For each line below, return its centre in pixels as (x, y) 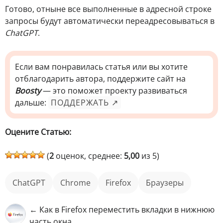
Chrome (78, 182)
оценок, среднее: (89, 156)
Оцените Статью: (38, 132)
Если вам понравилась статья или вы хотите (101, 66)
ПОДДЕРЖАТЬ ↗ (85, 102)
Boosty (28, 90)
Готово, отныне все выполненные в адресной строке (108, 9)
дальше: (32, 102)
